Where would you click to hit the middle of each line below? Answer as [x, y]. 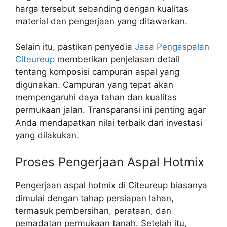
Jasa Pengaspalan [172, 47]
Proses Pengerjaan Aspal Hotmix [110, 162]
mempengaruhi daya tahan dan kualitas [96, 98]
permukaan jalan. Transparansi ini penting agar [110, 110]
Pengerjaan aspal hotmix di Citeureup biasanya [111, 185]
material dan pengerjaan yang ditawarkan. [101, 21]
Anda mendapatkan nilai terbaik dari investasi [109, 123]
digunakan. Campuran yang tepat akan [94, 85]
